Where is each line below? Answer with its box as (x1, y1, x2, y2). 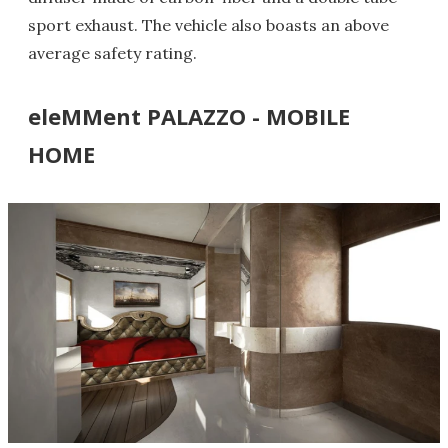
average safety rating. (28, 43, 197, 63)
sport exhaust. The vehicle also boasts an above (28, 15, 389, 35)
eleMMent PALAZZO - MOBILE (28, 101, 350, 131)
